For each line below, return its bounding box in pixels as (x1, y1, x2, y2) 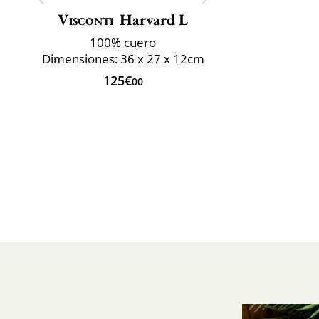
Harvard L (120, 9, 189, 30)
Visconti (57, 9, 114, 30)
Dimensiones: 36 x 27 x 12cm (41, 50, 204, 67)
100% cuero (90, 33, 156, 51)
